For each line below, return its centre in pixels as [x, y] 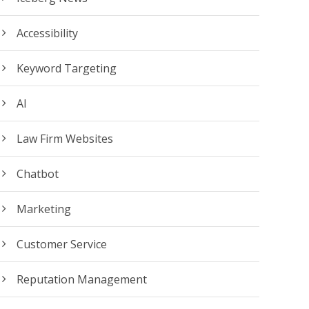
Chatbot [38, 173]
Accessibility [48, 33]
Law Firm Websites [65, 138]
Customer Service [62, 244]
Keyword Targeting [67, 68]
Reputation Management [82, 279]
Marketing [44, 209]
